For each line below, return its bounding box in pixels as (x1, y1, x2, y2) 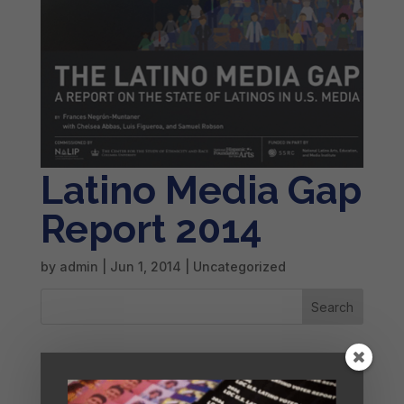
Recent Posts (40, 348, 280, 394)
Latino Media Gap (40, 168, 362, 214)
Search (311, 298, 354, 315)
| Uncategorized (180, 259, 286, 275)
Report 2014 (40, 207, 262, 252)
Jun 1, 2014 (109, 259, 181, 275)
